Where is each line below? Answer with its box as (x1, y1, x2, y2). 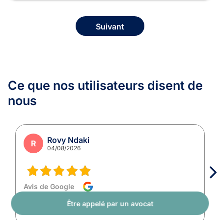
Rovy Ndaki (47, 135, 89, 145)
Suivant (96, 21, 124, 31)
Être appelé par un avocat (67, 199, 153, 208)
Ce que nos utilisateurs (8, 78, 147, 93)
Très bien (24, 196, 53, 205)
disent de (147, 78, 203, 93)
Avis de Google (24, 182, 74, 191)
